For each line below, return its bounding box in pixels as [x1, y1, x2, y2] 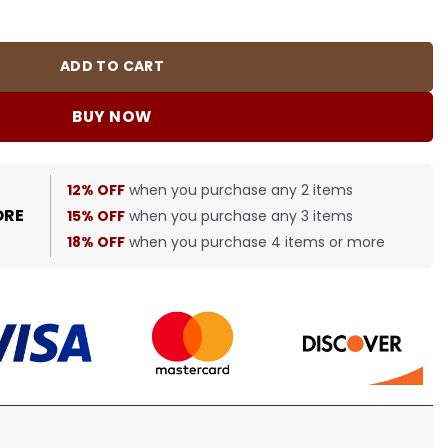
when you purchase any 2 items [125, 179, 354, 200]
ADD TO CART [59, 56, 165, 77]
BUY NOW [72, 106, 152, 128]
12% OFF [67, 179, 126, 200]
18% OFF [67, 231, 126, 252]
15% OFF [67, 205, 126, 226]
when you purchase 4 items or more [125, 231, 386, 252]
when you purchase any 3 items [125, 205, 354, 226]
